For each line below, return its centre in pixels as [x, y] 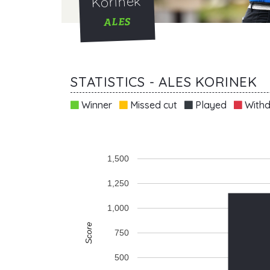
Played [210, 105]
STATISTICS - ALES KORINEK [164, 82]
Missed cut [152, 105]
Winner [96, 105]
